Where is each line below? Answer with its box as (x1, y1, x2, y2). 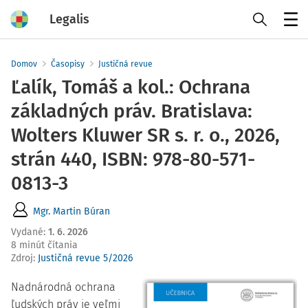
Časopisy (51, 59, 85, 69)
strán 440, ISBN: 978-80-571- (11, 148, 255, 170)
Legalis (49, 11, 89, 27)
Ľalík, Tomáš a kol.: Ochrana (11, 76, 250, 98)
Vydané (11, 226, 43, 238)
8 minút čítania (11, 239, 78, 251)
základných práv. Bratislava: (11, 100, 252, 122)
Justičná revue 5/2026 (38, 252, 133, 264)
